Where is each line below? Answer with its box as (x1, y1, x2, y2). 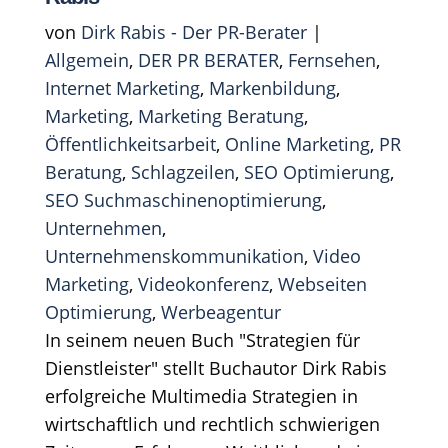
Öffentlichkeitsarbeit (44, 131, 216, 156)
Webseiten (277, 271, 367, 296)
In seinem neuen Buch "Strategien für (44, 327, 360, 352)
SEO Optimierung (243, 159, 390, 184)
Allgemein (44, 47, 129, 72)
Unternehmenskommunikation (44, 243, 304, 268)
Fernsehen (287, 47, 376, 72)
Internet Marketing (44, 75, 200, 100)
